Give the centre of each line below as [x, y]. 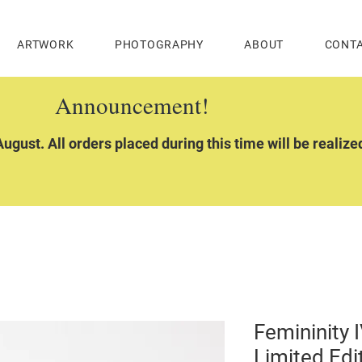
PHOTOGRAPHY [159, 44]
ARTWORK [46, 44]
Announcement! [132, 105]
